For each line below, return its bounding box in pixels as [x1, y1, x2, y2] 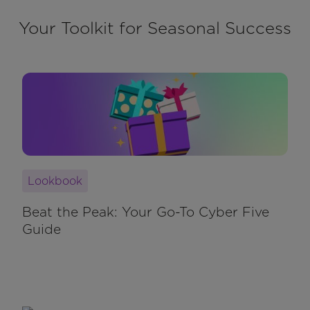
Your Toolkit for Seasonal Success [19, 17, 291, 38]
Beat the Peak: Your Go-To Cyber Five [22, 203, 269, 220]
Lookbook [28, 174, 82, 188]
